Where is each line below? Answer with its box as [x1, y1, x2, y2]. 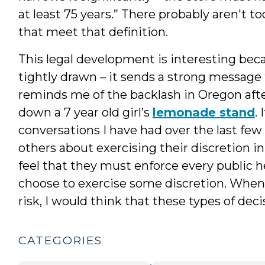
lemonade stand [152, 105, 255, 119]
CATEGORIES [18, 233, 102, 247]
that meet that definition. [18, 24, 168, 39]
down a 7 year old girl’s [18, 105, 153, 119]
